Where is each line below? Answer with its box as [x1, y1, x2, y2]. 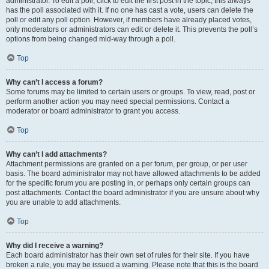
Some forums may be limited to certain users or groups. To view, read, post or [6, 88, 255, 96]
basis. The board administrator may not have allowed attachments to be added [6, 169, 261, 178]
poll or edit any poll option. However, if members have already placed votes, [6, 16, 252, 24]
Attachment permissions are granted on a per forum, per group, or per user [6, 160, 247, 168]
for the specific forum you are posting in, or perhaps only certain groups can [6, 179, 250, 187]
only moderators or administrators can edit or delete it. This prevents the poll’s [6, 25, 258, 34]
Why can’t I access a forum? [6, 78, 103, 86]
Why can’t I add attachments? [6, 150, 107, 159]
